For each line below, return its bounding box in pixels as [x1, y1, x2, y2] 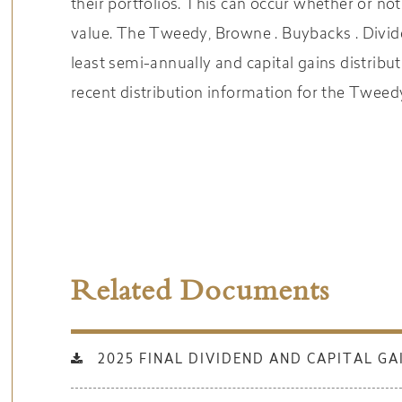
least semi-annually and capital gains [71, 57, 341, 73]
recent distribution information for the [71, 86, 349, 102]
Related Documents [71, 277, 329, 309]
